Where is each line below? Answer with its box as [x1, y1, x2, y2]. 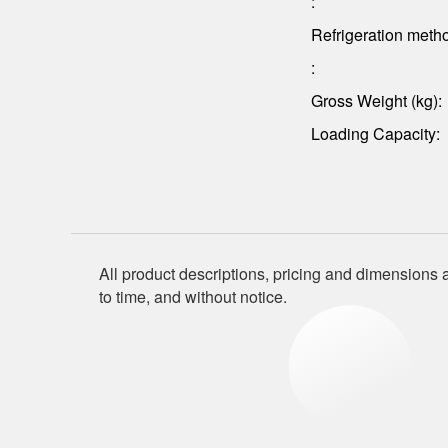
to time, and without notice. [99, 285, 288, 309]
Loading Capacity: [311, 121, 441, 145]
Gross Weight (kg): [311, 88, 443, 112]
